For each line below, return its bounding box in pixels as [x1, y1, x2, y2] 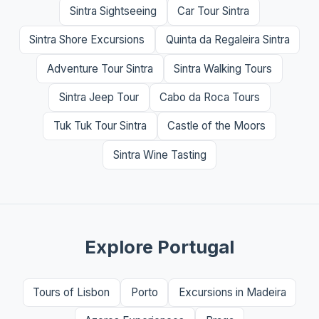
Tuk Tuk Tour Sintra [53, 119, 147, 133]
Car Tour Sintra [177, 4, 250, 18]
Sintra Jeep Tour [58, 90, 139, 104]
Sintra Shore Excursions [29, 33, 145, 47]
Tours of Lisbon [33, 286, 110, 300]
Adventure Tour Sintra [46, 61, 153, 75]
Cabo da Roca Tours [159, 90, 261, 104]
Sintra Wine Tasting [113, 147, 206, 162]
